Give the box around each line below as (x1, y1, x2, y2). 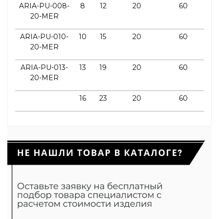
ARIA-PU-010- (20, 32, 68, 41)
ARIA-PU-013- (21, 63, 68, 72)
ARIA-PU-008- (19, 1, 69, 10)
